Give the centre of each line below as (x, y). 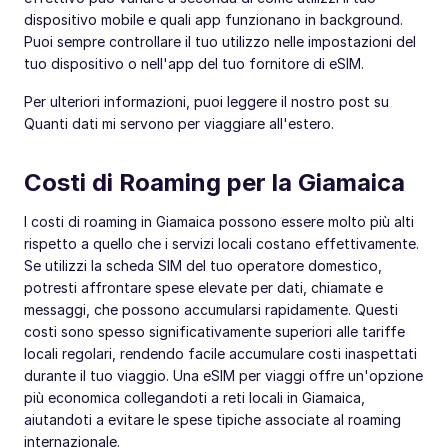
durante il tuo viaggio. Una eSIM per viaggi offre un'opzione (223, 376)
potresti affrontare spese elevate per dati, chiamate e (203, 288)
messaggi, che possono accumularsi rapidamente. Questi (211, 310)
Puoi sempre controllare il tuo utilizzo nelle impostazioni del (220, 42)
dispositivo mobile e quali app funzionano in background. (213, 20)
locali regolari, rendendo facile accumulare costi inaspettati (220, 354)
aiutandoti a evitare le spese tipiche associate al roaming (212, 420)
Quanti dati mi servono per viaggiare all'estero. (179, 124)
